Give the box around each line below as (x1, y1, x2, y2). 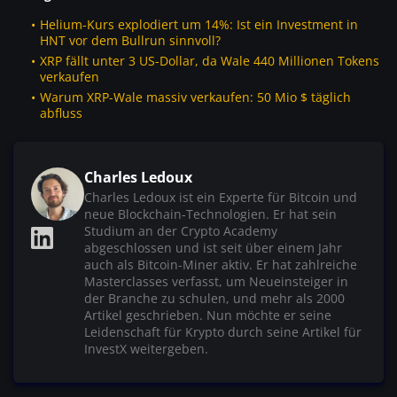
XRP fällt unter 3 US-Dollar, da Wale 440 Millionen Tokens (40, 52, 379, 70)
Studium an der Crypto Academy (84, 222, 277, 240)
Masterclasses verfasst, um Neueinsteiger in (84, 273, 348, 291)
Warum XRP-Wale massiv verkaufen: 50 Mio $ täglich (40, 89, 351, 106)
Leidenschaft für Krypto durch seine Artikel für (84, 323, 362, 341)
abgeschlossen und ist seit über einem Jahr (84, 239, 342, 257)
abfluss (40, 105, 82, 122)
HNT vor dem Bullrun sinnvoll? (40, 32, 221, 50)
